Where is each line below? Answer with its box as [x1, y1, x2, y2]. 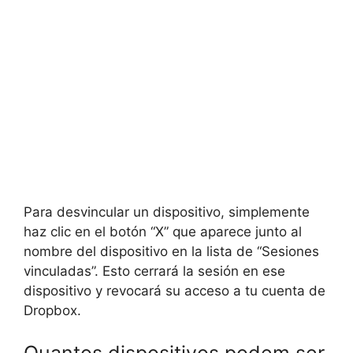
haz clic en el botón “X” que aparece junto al [24, 224, 302, 240]
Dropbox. [24, 303, 81, 318]
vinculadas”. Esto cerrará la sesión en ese [24, 263, 285, 279]
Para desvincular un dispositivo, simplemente [24, 204, 310, 220]
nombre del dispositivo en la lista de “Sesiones [24, 243, 319, 259]
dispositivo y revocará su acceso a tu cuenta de [24, 283, 325, 299]
